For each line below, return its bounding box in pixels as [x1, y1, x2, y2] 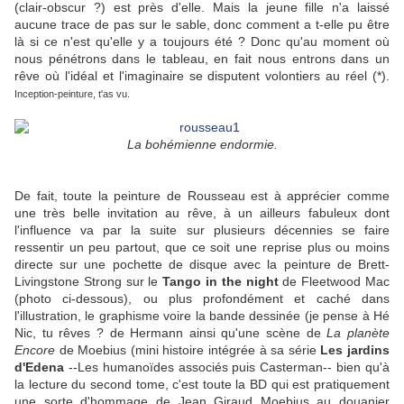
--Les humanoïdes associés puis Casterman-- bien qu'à [64, 360, 390, 375]
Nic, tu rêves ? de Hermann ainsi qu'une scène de [14, 326, 327, 341]
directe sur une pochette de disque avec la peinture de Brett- [14, 257, 390, 272]
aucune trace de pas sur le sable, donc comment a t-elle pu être [14, 17, 390, 32]
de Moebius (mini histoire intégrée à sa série [55, 343, 321, 358]
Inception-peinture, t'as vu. [14, 88, 130, 100]
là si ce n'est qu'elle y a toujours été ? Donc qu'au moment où [14, 34, 390, 50]
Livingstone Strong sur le [14, 274, 163, 289]
